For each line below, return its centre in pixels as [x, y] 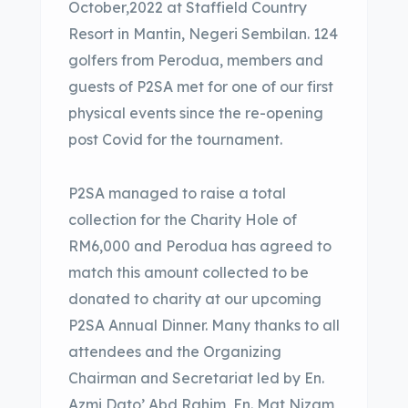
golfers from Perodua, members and [196, 60]
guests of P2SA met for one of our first [201, 87]
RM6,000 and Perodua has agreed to [200, 246]
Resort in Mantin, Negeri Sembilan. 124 [203, 34]
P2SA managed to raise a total [177, 193]
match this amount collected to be [189, 272]
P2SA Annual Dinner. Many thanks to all [204, 325]
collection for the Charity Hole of [183, 219]
